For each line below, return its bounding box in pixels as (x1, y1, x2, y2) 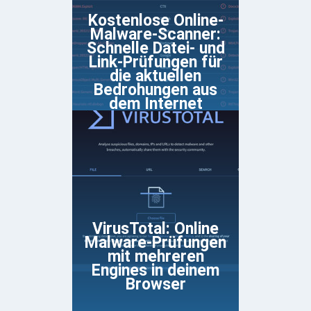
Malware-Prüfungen (85, 233, 226, 253)
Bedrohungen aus (94, 81, 217, 100)
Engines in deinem (92, 261, 219, 280)
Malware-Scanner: (90, 25, 221, 44)
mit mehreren (107, 247, 204, 267)
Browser (125, 275, 186, 294)
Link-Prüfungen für (88, 53, 223, 72)
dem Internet (108, 94, 203, 114)
